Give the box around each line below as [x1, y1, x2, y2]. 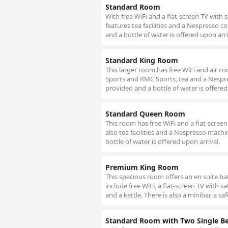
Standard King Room [105, 55, 178, 66]
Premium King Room [105, 162, 179, 173]
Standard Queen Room [105, 109, 185, 119]
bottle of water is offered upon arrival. [105, 137, 220, 147]
